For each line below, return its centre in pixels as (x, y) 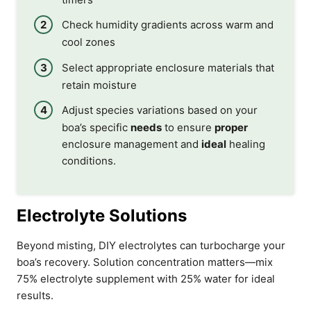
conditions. (89, 161)
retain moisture (99, 85)
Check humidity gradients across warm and (168, 25)
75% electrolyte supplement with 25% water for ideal (146, 279)
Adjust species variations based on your (160, 110)
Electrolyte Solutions (102, 216)
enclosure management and (132, 144)
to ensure (188, 127)
